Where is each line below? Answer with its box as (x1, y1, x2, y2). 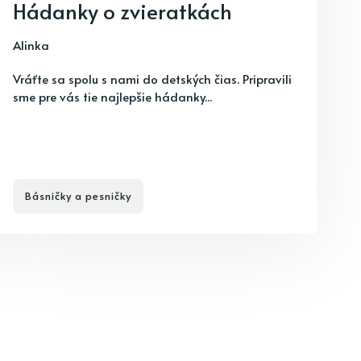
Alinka (13, 36, 49, 53)
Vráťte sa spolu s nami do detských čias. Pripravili (13, 70, 292, 87)
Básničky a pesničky (25, 189, 131, 203)
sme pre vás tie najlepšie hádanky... (13, 88, 212, 105)
